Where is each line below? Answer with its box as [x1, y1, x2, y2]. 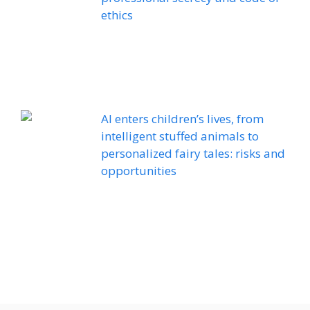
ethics [101, 7, 134, 24]
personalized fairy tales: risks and [101, 145, 286, 162]
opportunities [101, 163, 177, 179]
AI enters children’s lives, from [101, 111, 264, 127]
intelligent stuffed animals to [101, 128, 259, 145]
